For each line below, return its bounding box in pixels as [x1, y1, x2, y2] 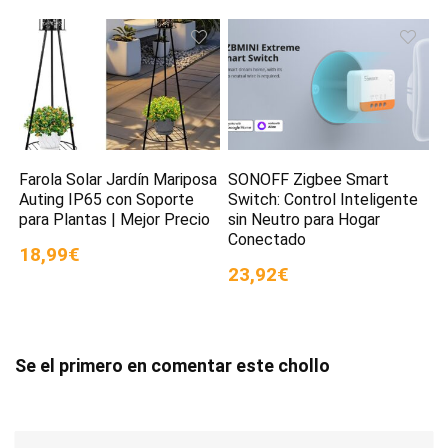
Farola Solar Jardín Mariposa [19, 170, 218, 190]
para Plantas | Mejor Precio [19, 210, 211, 230]
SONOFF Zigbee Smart [228, 170, 390, 190]
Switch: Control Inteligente [228, 190, 419, 210]
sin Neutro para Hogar [228, 210, 381, 230]
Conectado [228, 230, 307, 250]
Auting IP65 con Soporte [19, 190, 195, 210]
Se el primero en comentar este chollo [15, 355, 330, 377]
